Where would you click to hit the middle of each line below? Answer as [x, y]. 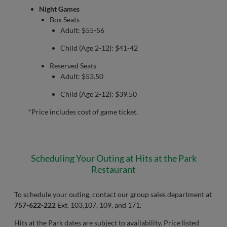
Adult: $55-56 [82, 30]
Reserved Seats [73, 66]
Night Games [59, 9]
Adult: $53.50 [82, 76]
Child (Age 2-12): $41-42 [99, 48]
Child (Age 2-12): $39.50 [99, 94]
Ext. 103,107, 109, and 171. [99, 205]
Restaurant [113, 169]
